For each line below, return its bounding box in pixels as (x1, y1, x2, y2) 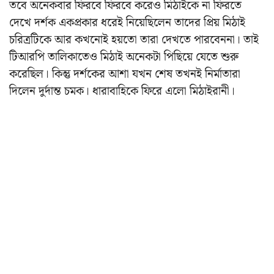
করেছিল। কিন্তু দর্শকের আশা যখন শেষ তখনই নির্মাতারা (9, 64, 240, 84)
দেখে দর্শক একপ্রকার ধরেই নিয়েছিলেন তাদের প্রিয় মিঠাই (9, 13, 245, 32)
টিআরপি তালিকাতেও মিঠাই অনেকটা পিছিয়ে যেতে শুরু (9, 47, 239, 67)
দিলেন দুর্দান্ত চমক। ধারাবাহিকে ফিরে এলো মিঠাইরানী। (9, 81, 235, 101)
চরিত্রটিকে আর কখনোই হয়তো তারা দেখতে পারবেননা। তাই (9, 30, 259, 50)
